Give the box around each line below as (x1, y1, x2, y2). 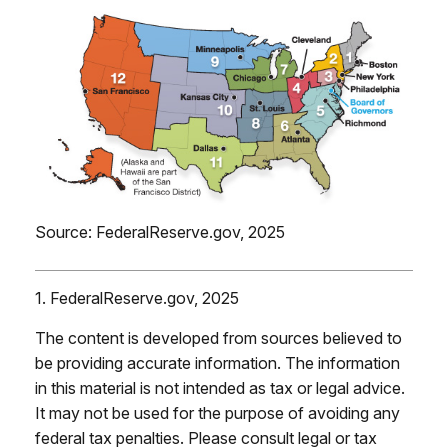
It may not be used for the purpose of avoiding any (35, 403, 400, 424)
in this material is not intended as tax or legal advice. (35, 378, 405, 399)
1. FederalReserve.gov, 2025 (35, 288, 239, 309)
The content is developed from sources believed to (35, 328, 402, 349)
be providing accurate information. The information (35, 353, 400, 374)
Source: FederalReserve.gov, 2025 (35, 222, 285, 243)
